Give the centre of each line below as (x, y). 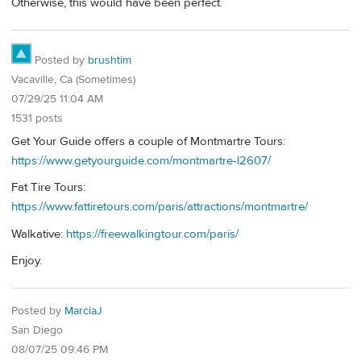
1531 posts (37, 119)
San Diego (37, 330)
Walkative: (39, 234)
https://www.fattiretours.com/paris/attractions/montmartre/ (160, 207)
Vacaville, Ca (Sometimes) (73, 80)
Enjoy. (27, 260)
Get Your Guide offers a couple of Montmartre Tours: (148, 141)
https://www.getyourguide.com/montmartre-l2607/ (141, 160)
